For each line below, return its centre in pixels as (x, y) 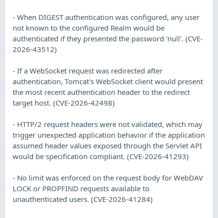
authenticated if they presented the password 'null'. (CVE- (108, 39)
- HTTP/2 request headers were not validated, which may (108, 124)
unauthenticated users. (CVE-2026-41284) (83, 199)
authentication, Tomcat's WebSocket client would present (108, 82)
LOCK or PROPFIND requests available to (81, 189)
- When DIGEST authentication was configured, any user (106, 17)
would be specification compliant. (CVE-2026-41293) (101, 156)
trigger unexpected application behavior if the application (109, 135)
